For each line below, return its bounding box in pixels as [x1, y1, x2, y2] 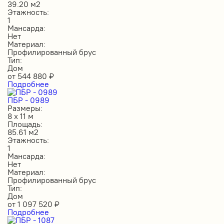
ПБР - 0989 [7, 94, 49, 105]
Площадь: [7, 118, 42, 129]
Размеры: [7, 102, 42, 113]
